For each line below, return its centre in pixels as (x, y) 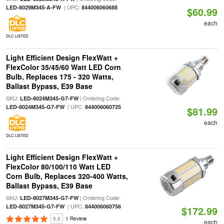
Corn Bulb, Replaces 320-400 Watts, (67, 176)
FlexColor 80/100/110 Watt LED (58, 166)
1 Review (76, 218)
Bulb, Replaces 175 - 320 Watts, (59, 76)
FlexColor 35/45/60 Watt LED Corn (63, 67)
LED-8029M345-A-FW (33, 7)
